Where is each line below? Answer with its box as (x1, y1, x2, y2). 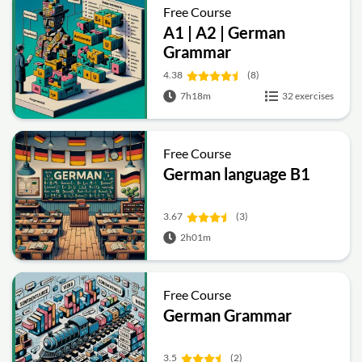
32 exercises (282, 89, 334, 102)
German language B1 (163, 163, 311, 183)
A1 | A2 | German (163, 22, 286, 42)
